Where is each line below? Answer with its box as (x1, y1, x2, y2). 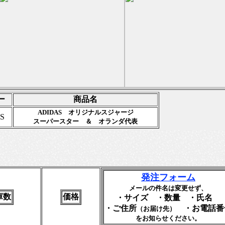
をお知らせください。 (136, 214, 201, 222)
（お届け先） (137, 205, 176, 212)
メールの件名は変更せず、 (129, 184, 207, 192)
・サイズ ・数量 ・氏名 (116, 193, 220, 202)
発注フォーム (141, 172, 195, 182)
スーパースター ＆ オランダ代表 (33, 118, 138, 125)
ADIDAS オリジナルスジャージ (37, 108, 134, 116)
